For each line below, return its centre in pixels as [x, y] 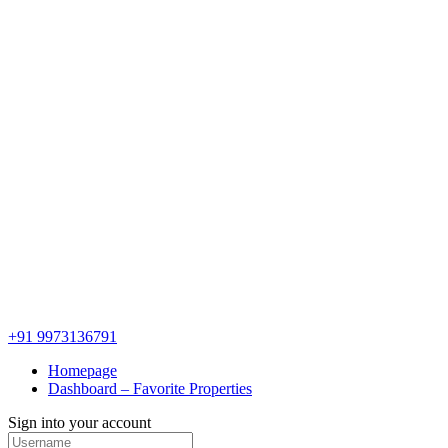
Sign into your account [79, 422]
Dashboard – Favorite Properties [150, 388]
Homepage [82, 370]
